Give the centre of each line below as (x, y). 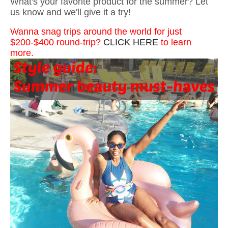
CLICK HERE (131, 42)
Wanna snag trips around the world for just (96, 31)
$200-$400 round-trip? (57, 42)
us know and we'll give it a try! (70, 12)
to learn (175, 42)
